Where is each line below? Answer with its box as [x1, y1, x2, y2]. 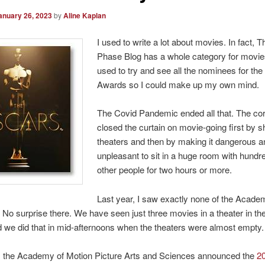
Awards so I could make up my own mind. [97, 78, 260, 91]
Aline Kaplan [63, 9, 106, 21]
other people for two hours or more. [97, 163, 232, 176]
